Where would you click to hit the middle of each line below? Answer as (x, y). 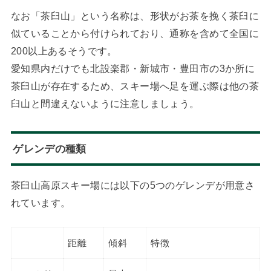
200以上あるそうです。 (64, 51)
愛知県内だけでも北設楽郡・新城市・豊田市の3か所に (133, 68)
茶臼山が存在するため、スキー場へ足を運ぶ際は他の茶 (135, 86)
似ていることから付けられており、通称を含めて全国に (135, 33)
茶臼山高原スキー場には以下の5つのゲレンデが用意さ (133, 185)
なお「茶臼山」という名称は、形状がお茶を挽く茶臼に (135, 15)
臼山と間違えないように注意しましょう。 (105, 103)
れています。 (41, 202)
